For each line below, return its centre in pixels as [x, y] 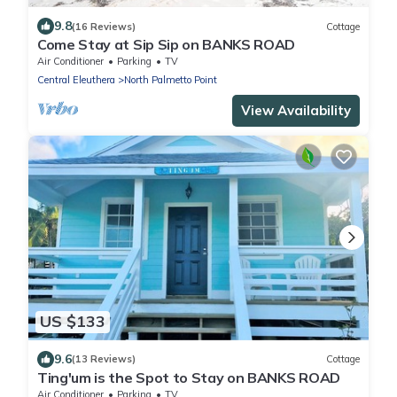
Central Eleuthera [76, 80]
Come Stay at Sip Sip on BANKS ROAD [167, 45]
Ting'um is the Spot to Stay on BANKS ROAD [189, 377]
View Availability [296, 111]
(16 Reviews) [104, 26]
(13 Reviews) [104, 359]
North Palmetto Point [171, 80]
